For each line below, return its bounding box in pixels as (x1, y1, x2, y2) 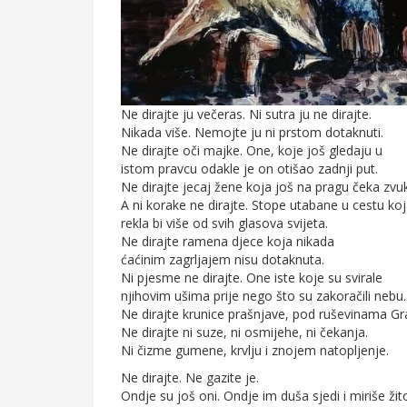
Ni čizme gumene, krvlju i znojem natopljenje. (121, 342, 389, 360)
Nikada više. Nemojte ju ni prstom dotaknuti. (121, 124, 383, 142)
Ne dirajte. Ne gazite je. (121, 369, 259, 387)
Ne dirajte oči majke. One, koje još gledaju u (121, 142, 382, 160)
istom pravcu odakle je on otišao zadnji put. (121, 160, 378, 178)
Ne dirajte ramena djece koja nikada (121, 233, 334, 251)
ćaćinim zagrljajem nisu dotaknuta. (121, 251, 324, 269)
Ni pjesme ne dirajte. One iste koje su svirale (121, 269, 382, 287)
